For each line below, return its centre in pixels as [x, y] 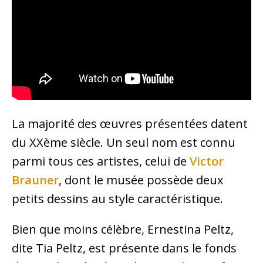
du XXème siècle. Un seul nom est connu [124, 143]
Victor [207, 161]
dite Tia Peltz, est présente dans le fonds [124, 248]
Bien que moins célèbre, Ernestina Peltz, [123, 230]
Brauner [35, 180]
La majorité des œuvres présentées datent [130, 124]
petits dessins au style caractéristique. [117, 199]
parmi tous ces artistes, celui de [101, 161]
